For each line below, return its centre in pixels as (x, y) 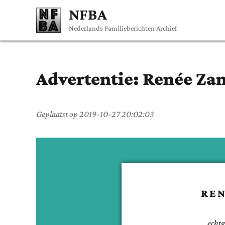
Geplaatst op (58, 114)
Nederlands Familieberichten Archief (123, 28)
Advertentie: (89, 79)
